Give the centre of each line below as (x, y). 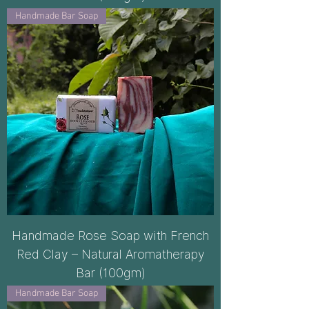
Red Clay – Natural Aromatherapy (110, 254)
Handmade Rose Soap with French (110, 236)
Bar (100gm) (110, 273)
